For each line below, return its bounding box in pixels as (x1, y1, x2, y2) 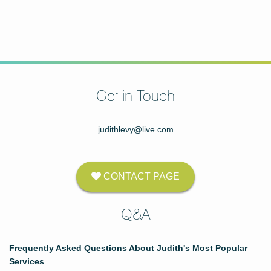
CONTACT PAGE (101, 171, 180, 181)
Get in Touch (96, 88, 175, 104)
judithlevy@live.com (97, 124, 174, 134)
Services (9, 256, 44, 266)
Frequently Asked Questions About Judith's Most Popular (9, 243, 247, 253)
